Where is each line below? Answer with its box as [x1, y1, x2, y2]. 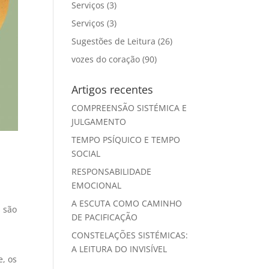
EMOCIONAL [71, 180, 122, 191]
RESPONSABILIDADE [71, 166, 152, 177]
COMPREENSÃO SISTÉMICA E [71, 102, 187, 113]
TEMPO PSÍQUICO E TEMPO [71, 134, 181, 145]
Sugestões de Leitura [71, 35, 156, 47]
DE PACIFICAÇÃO [71, 211, 138, 223]
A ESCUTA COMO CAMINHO [71, 198, 183, 209]
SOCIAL [71, 148, 101, 159]
